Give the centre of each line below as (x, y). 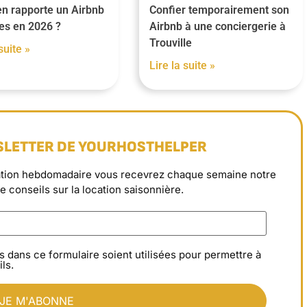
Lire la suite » (182, 65)
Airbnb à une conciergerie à (217, 26)
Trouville (170, 42)
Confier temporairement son (219, 10)
